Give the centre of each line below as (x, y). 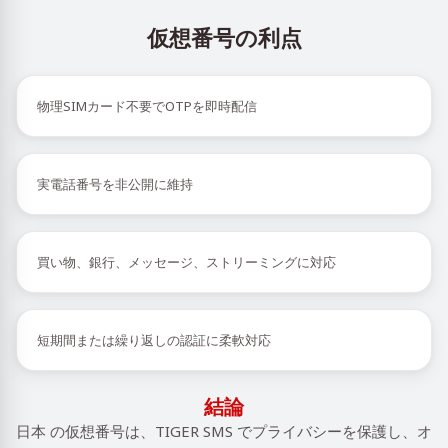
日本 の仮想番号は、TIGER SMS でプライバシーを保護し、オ (224, 431)
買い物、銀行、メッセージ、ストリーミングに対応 (186, 262)
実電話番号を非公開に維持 (115, 184)
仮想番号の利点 (224, 37)
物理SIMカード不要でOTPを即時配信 (147, 106)
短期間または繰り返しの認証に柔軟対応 (154, 340)
